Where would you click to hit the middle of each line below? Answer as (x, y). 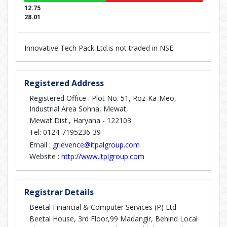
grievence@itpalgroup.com (96, 145)
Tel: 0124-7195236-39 (65, 132)
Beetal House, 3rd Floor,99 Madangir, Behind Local (113, 219)
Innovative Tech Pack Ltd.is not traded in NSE (99, 48)
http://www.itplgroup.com (103, 156)
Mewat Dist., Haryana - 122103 (80, 120)
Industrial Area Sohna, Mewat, (79, 109)
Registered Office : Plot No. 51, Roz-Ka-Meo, (103, 98)
